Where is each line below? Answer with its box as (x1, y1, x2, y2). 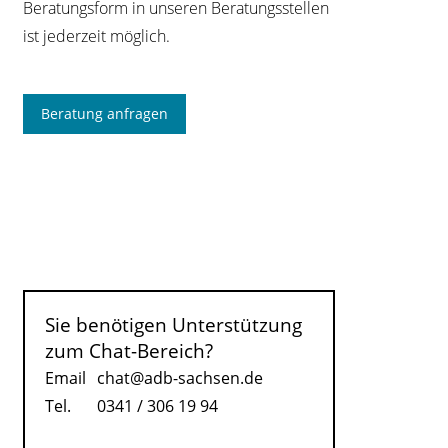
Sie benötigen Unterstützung (45, 310, 303, 338)
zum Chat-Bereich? (45, 336, 214, 364)
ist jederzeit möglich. (23, 24, 171, 47)
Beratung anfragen (41, 103, 169, 123)
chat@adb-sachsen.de (97, 366, 264, 389)
